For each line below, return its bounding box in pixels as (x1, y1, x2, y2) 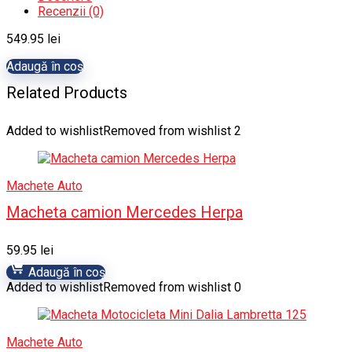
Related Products (6, 83, 127, 102)
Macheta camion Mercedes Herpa (6, 203, 243, 222)
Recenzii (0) (38, 4, 104, 19)
